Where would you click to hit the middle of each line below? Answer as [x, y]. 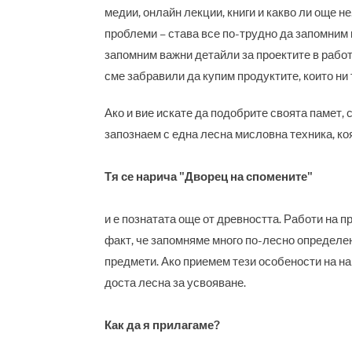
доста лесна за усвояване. [175, 282]
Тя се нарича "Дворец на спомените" [209, 176]
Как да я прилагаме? [162, 325]
